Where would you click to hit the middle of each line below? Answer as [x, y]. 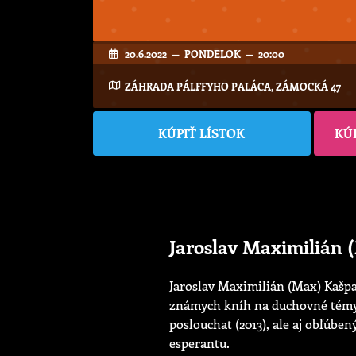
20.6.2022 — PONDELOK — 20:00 [205, 54]
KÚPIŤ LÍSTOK [202, 133]
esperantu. [199, 343]
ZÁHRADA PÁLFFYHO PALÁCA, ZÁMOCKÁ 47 [233, 86]
